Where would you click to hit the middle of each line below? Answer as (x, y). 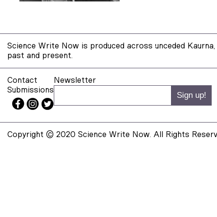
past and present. (40, 55)
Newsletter (75, 80)
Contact (22, 80)
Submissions (31, 90)
